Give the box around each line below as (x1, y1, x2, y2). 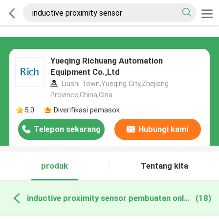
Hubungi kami (138, 124, 189, 134)
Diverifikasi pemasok (53, 106, 120, 114)
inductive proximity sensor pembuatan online (183, 193, 190, 203)
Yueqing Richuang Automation (50, 56, 163, 66)
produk (41, 161, 68, 171)
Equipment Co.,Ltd (50, 67, 120, 77)
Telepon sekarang (34, 124, 101, 134)
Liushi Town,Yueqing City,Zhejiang (59, 80, 169, 88)
